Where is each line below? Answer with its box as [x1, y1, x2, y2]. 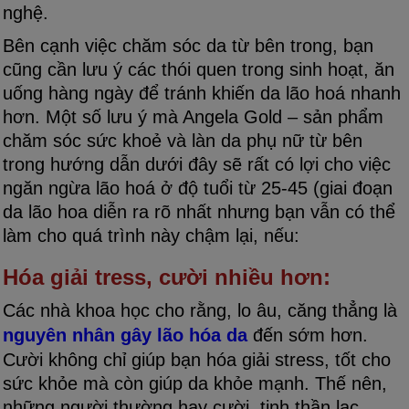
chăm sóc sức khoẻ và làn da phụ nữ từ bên [3, 130, 362, 151]
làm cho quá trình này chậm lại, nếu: [3, 225, 299, 246]
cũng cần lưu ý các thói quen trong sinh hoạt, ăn [3, 58, 394, 79]
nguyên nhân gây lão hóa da [3, 324, 247, 345]
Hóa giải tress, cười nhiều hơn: [3, 264, 330, 289]
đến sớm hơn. [247, 324, 368, 345]
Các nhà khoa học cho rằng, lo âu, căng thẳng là [3, 299, 397, 320]
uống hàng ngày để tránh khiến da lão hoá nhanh [3, 82, 401, 103]
